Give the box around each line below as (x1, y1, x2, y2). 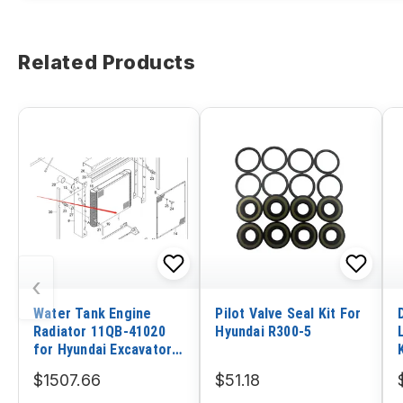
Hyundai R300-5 (215, 322, 312, 340)
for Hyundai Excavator (33, 340, 173, 358)
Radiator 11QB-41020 (33, 322, 166, 340)
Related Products (18, 50, 196, 75)
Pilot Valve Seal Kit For (215, 304, 362, 322)
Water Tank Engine (33, 304, 152, 322)
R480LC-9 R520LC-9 (33, 358, 157, 376)
